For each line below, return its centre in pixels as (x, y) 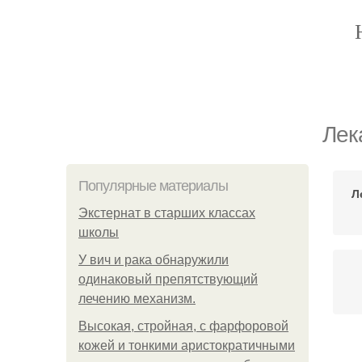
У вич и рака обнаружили (154, 260)
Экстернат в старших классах (167, 213)
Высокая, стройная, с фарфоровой (183, 326)
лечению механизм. (137, 299)
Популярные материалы (153, 186)
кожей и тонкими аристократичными (187, 345)
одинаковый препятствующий (168, 279)
